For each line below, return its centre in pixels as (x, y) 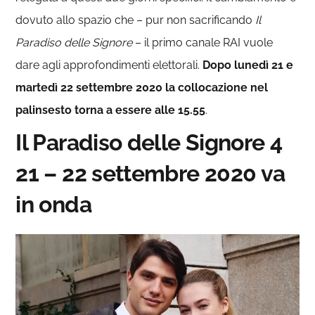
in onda (53, 204)
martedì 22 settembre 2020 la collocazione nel (142, 88)
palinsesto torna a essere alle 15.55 (111, 110)
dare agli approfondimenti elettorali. (109, 65)
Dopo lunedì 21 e (248, 65)
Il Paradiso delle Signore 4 (149, 142)
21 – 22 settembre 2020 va (150, 173)
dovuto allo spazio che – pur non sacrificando (136, 20)
